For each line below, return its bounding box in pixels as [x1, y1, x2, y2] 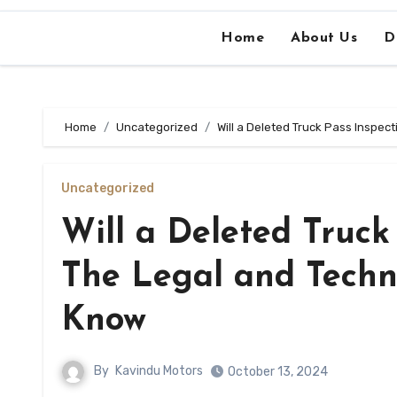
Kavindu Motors [115, 363, 203, 379]
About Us [291, 31, 358, 45]
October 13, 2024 [228, 364, 328, 379]
